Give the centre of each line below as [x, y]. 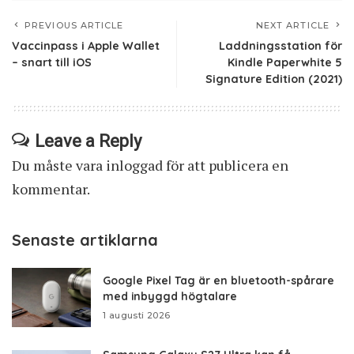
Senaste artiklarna [85, 240]
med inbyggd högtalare [170, 296]
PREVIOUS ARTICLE [74, 26]
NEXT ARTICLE [292, 26]
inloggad [134, 166]
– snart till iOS [52, 63]
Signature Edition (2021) [274, 79]
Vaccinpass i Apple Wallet [86, 46]
